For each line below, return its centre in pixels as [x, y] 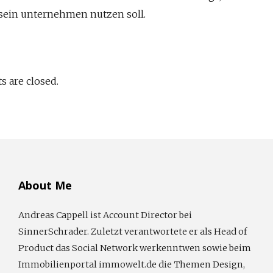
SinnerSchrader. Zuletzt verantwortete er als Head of [133, 231]
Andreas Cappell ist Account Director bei [105, 215]
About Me [45, 185]
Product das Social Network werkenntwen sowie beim [135, 248]
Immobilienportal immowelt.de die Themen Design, [132, 264]
